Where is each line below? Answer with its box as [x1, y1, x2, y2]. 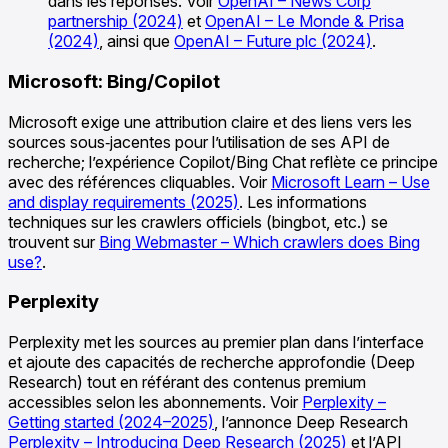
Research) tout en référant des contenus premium [8, 372, 366, 393]
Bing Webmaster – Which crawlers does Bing [99, 231, 420, 252]
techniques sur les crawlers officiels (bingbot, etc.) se [8, 211, 388, 232]
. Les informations [239, 191, 367, 212]
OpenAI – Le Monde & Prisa [205, 11, 404, 32]
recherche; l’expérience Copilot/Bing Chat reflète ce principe [8, 151, 438, 172]
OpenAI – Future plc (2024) [174, 31, 372, 52]
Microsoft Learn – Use [271, 171, 430, 192]
